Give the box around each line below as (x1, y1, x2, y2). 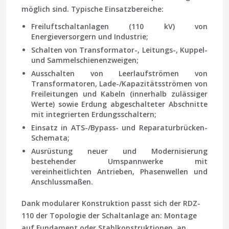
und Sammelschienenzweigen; (31, 55, 139, 65)
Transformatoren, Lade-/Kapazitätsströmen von (31, 78, 208, 88)
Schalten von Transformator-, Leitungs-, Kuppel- (31, 44, 208, 55)
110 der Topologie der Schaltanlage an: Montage (21, 210, 197, 220)
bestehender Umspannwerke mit (31, 156, 208, 166)
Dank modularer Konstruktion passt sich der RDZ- (21, 198, 200, 208)
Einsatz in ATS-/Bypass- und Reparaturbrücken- (31, 122, 208, 132)
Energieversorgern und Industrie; (31, 31, 148, 41)
